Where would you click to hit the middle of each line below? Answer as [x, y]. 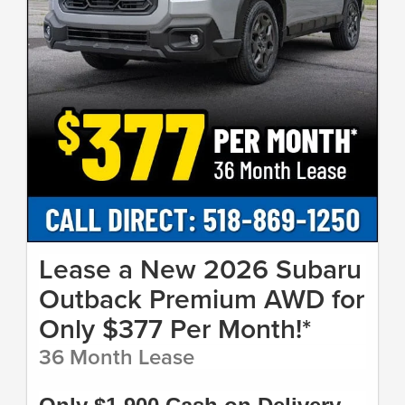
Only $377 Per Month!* [175, 328]
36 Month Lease [117, 356]
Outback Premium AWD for [202, 298]
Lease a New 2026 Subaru [200, 268]
